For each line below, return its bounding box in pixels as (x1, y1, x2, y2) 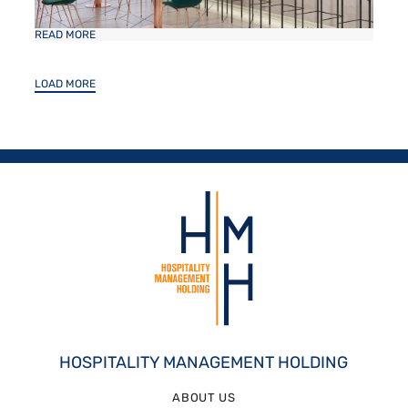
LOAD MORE (34, 76, 96, 90)
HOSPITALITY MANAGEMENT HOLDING (59, 352, 349, 372)
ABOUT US (172, 390, 236, 404)
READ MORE (34, 27, 96, 41)
